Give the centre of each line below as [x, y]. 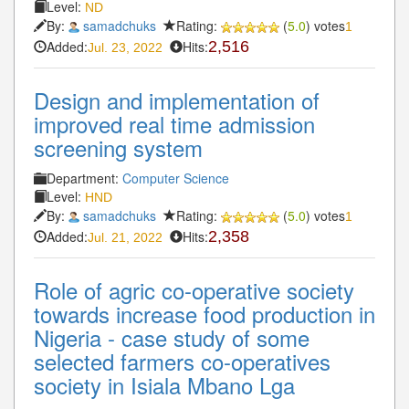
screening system [118, 147]
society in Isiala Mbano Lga [164, 384]
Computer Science [176, 178]
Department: [84, 178]
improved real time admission [174, 123]
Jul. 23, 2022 [125, 47]
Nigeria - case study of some [172, 337]
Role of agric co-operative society [194, 289]
